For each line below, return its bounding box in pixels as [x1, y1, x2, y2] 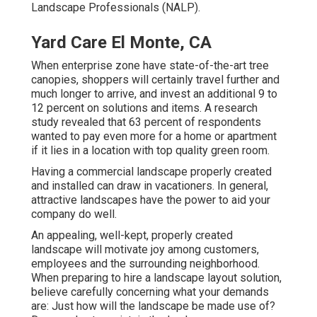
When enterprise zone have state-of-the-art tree [31, 59, 269, 73]
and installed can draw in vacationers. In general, [31, 179, 268, 193]
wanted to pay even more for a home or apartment [31, 129, 277, 144]
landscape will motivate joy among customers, [31, 243, 259, 257]
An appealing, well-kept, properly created [31, 229, 233, 243]
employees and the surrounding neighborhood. [31, 257, 260, 271]
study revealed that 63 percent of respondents [31, 115, 261, 129]
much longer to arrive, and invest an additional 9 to [31, 87, 277, 101]
